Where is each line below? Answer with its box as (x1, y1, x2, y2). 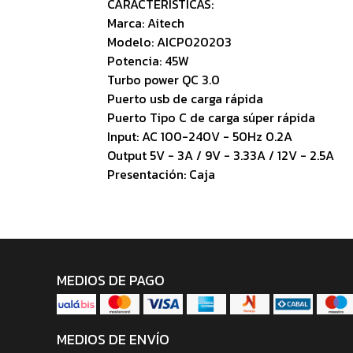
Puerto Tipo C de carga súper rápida (106, 107, 315, 127)
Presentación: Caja (106, 164, 215, 184)
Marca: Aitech (106, 13, 184, 32)
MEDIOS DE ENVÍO (57, 329, 169, 350)
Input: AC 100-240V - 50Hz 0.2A (106, 126, 292, 146)
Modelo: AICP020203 (106, 32, 232, 51)
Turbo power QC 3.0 (106, 69, 220, 89)
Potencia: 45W (106, 50, 189, 70)
